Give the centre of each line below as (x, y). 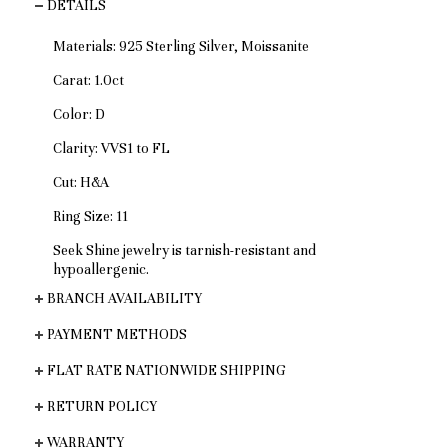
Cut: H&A (81, 183)
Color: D (79, 115)
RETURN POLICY (101, 406)
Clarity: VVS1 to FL (111, 149)
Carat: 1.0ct (88, 81)
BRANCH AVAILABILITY (124, 298)
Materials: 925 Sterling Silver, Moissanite (181, 47)
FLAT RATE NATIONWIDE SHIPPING (165, 370)
